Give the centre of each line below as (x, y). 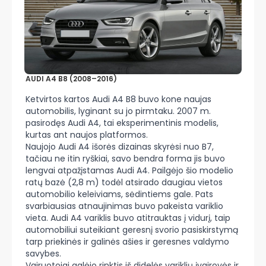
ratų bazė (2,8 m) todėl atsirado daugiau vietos (124, 182)
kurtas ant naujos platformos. (88, 135)
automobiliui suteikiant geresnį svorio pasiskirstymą (132, 230)
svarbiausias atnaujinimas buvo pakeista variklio (124, 206)
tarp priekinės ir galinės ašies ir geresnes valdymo (127, 242)
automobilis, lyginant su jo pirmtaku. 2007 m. (118, 111)
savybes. (45, 254)
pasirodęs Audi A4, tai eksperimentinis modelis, (122, 123)
